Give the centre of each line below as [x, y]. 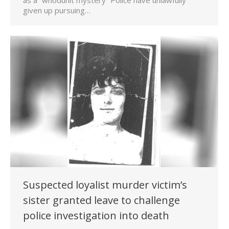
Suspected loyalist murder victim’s [105, 185]
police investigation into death [96, 216]
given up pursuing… [57, 10]
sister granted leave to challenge [101, 200]
